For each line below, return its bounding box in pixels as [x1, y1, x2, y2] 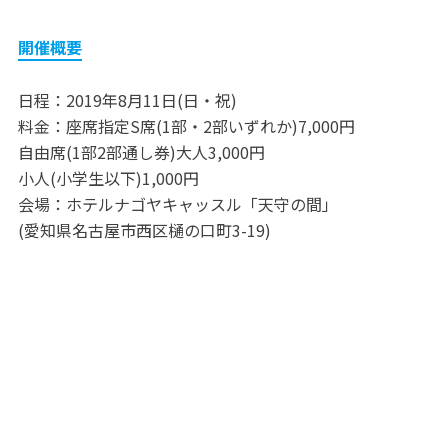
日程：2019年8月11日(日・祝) [17, 88, 237, 113]
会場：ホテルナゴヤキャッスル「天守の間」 [17, 192, 338, 217]
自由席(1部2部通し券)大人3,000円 [17, 140, 265, 165]
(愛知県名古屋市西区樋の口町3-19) [17, 218, 271, 243]
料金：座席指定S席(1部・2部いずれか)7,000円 [17, 114, 355, 139]
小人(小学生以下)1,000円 [17, 166, 199, 191]
